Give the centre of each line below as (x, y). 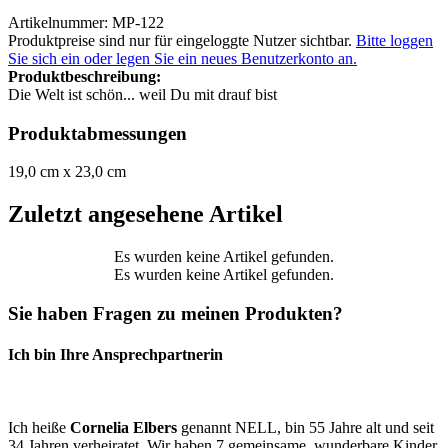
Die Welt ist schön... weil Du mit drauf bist (142, 94)
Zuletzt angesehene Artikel (145, 214)
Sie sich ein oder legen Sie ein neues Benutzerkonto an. (182, 58)
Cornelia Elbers (123, 428)
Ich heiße (39, 428)
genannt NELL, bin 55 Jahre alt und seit (305, 428)
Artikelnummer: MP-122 (86, 22)
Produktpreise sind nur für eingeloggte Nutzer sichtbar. (182, 40)
